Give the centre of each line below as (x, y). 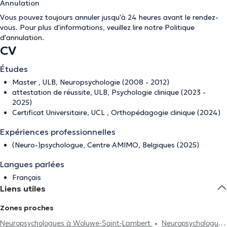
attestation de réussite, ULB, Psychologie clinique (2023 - (109, 92)
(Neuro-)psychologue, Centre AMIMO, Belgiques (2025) (106, 145)
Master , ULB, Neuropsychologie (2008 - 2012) (91, 82)
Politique (180, 27)
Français (27, 177)
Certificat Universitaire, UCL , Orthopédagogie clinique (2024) (116, 112)
